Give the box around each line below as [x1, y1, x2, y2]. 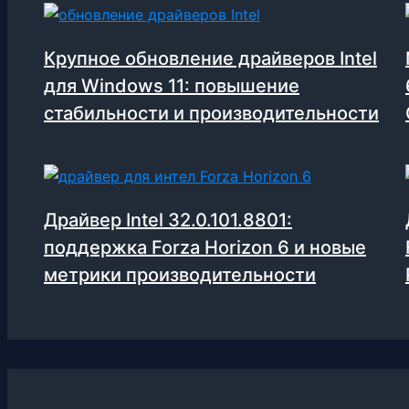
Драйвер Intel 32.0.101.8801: [44, 209, 292, 232]
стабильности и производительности [44, 102, 379, 125]
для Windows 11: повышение [44, 75, 299, 98]
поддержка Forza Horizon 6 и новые [44, 236, 366, 259]
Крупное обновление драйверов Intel [44, 47, 377, 70]
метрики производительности [44, 264, 316, 287]
